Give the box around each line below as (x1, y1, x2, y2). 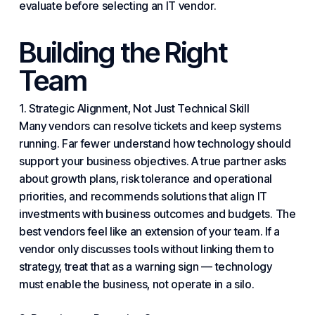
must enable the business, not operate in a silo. (18, 277, 255, 291)
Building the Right (18, 35, 228, 70)
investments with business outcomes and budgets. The (18, 207, 296, 221)
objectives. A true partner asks (131, 154, 286, 168)
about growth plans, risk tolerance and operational (18, 172, 272, 186)
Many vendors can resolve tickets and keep (18, 119, 240, 133)
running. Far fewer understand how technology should (18, 136, 291, 150)
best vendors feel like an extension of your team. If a (18, 224, 280, 238)
